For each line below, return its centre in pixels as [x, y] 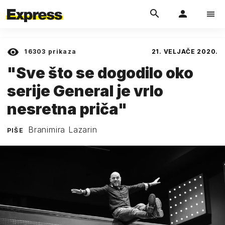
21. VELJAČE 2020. [185, 51]
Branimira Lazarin [63, 129]
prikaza [61, 51]
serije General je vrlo [85, 91]
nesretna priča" [67, 109]
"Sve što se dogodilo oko [100, 73]
